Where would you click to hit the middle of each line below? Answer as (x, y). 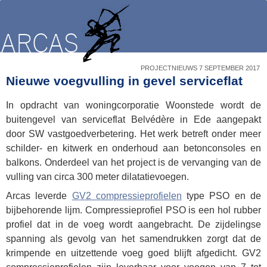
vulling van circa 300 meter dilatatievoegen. (97, 176)
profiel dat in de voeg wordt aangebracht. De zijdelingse (133, 224)
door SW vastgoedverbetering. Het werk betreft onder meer (133, 133)
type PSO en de (221, 195)
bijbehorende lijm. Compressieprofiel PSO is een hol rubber (133, 210)
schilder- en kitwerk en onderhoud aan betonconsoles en (133, 148)
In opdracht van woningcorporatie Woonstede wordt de (133, 105)
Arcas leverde (39, 195)
